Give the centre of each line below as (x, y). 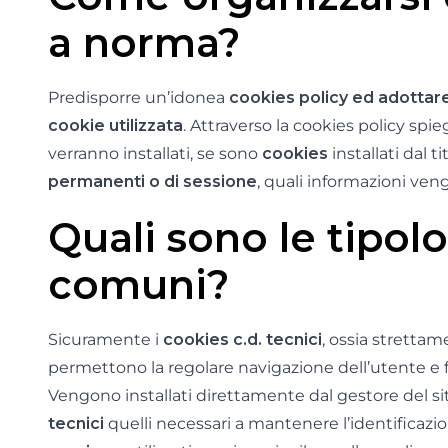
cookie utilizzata (115, 125)
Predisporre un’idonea (138, 97)
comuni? (138, 284)
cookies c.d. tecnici (242, 339)
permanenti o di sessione (152, 181)
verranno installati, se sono (155, 153)
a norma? (144, 42)
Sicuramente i (105, 339)
